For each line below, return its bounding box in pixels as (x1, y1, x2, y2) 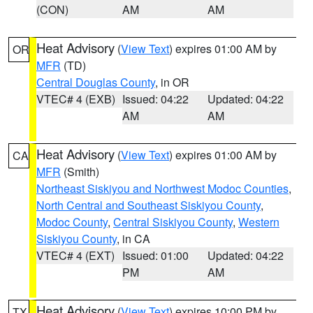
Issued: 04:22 (122, 91, 189, 107)
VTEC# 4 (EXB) (36, 91, 115, 107)
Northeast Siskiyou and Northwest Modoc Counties (36, 180, 289, 196)
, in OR (155, 74, 189, 90)
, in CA (117, 231, 150, 247)
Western (238, 214, 279, 230)
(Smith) (61, 163, 99, 180)
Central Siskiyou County (113, 214, 233, 230)
